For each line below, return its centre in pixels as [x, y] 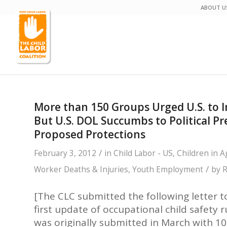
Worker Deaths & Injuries [81, 169]
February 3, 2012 [65, 153]
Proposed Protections [90, 134]
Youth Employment [168, 169]
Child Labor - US [143, 153]
